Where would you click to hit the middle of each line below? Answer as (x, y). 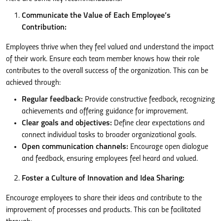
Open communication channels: (75, 147)
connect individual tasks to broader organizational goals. (109, 135)
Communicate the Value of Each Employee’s (96, 16)
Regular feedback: (52, 99)
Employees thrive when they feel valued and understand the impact (110, 47)
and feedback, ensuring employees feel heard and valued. (110, 159)
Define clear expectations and (158, 123)
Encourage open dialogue (168, 147)
